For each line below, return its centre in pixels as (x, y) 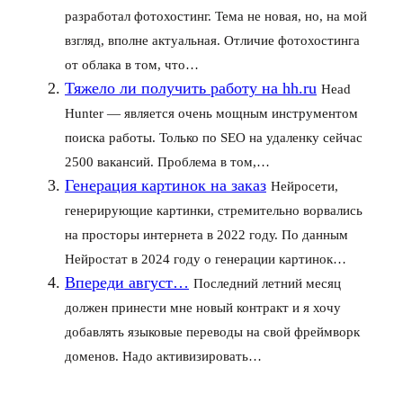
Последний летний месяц (267, 283)
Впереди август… (127, 282)
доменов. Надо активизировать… (163, 356)
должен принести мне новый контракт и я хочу (203, 308)
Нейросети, (304, 186)
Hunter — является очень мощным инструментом (211, 113)
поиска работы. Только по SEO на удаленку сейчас (214, 138)
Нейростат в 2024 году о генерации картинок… (206, 259)
